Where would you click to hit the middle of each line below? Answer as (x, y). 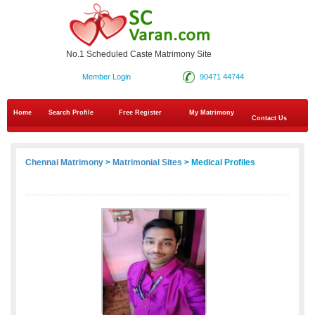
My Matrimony (212, 113)
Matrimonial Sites (147, 163)
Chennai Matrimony (64, 163)
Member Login (106, 77)
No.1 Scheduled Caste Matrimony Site (139, 54)
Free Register (140, 113)
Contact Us (268, 118)
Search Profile (71, 113)
